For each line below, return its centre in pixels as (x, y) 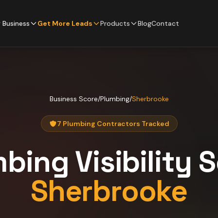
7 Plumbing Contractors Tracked (113, 124)
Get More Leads (65, 23)
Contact (165, 23)
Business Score (73, 99)
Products (115, 23)
